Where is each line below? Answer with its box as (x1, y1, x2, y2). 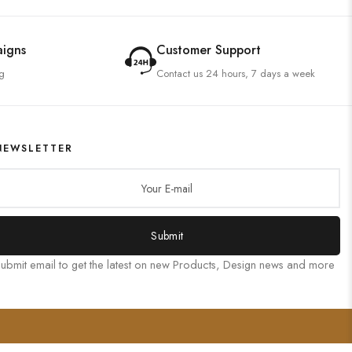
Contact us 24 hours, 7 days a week (156, 65, 315, 81)
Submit (151, 227, 184, 244)
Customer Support (156, 40, 261, 59)
